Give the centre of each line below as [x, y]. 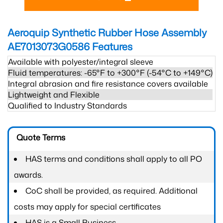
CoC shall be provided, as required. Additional [111, 191]
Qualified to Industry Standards [67, 106]
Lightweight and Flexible [54, 95]
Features [111, 46]
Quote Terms [41, 137]
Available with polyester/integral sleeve [81, 62]
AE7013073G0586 [49, 46]
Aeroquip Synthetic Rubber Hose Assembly [107, 32]
